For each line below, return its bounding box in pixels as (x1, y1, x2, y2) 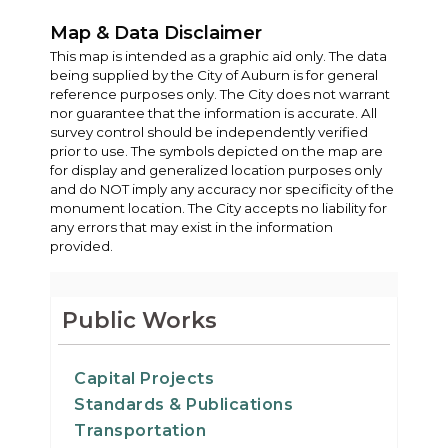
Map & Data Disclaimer (50, 21, 262, 44)
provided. (50, 237, 113, 254)
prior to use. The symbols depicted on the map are (50, 142, 383, 159)
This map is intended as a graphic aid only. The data (50, 47, 387, 64)
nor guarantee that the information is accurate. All (50, 104, 377, 121)
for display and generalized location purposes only (50, 161, 382, 178)
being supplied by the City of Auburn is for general (50, 66, 378, 83)
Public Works (62, 306, 217, 334)
